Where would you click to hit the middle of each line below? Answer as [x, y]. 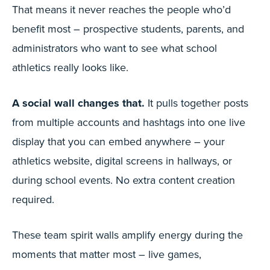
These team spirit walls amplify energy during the [127, 235]
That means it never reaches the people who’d [121, 9]
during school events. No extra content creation [124, 180]
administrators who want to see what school [115, 48]
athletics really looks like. [70, 67]
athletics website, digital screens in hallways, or [122, 161]
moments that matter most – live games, [107, 254]
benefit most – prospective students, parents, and [128, 29]
